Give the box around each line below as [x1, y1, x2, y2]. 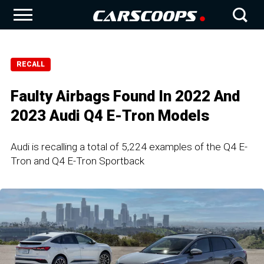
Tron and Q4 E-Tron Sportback [11, 155, 144, 167]
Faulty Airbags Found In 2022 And [11, 87, 240, 105]
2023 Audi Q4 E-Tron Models [11, 107, 209, 124]
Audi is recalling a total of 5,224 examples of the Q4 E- [11, 141, 247, 153]
